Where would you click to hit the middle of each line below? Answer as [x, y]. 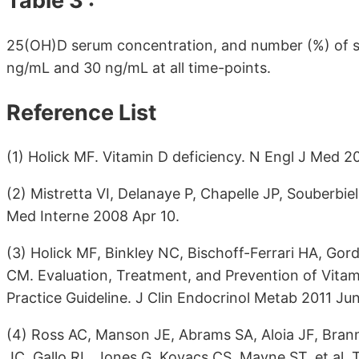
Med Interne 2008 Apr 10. [93, 216]
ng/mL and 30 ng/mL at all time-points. [139, 67]
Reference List [81, 112]
